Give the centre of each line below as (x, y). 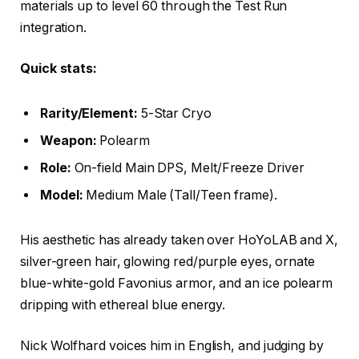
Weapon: (69, 141)
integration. (54, 27)
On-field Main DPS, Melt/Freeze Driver (188, 168)
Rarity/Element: (89, 114)
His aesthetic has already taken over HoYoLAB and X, (179, 240)
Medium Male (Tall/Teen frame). (180, 196)
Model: (62, 196)
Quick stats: (59, 69)
